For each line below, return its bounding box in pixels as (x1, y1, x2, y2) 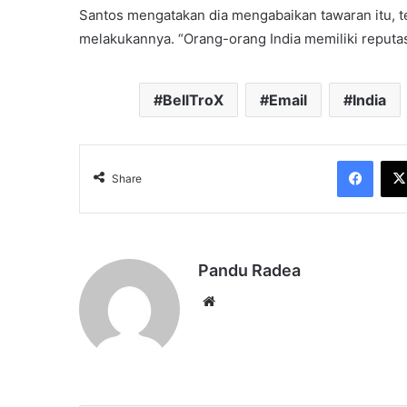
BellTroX (162, 91, 223, 110)
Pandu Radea (198, 261, 301, 281)
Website (219, 292, 271, 310)
